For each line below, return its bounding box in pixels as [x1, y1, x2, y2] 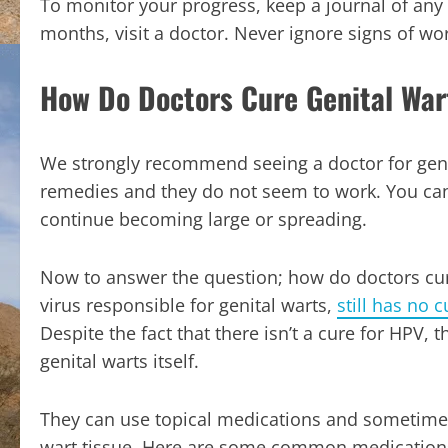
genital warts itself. [40, 348, 199, 373]
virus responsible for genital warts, [40, 292, 337, 317]
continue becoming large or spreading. [40, 206, 367, 231]
